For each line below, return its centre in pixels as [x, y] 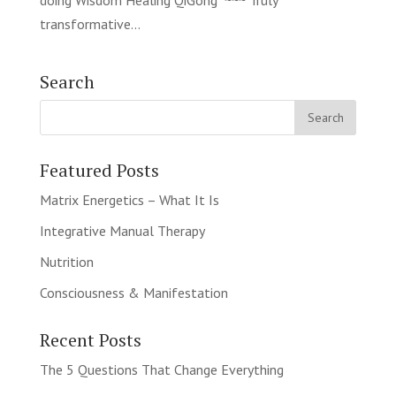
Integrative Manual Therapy [122, 231]
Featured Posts [99, 170]
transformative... [90, 24]
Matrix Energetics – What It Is [129, 200]
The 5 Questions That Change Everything [161, 369]
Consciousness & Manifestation [133, 293]
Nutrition [66, 262]
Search [67, 82]
